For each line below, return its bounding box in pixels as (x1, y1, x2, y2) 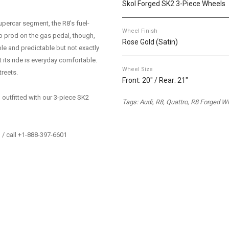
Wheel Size (122, 66, 153, 73)
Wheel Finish (122, 28, 157, 34)
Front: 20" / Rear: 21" (122, 76, 188, 84)
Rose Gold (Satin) (122, 38, 178, 46)
